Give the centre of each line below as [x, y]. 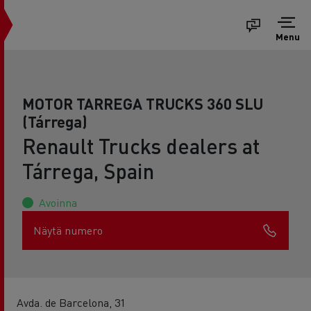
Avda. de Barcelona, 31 [71, 302]
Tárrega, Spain [88, 171]
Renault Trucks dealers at [141, 146]
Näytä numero [68, 230]
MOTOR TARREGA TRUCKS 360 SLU [143, 103]
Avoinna [58, 202]
